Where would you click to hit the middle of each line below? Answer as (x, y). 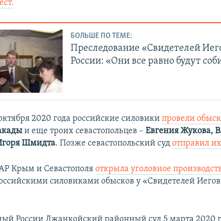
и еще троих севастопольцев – (83, 131)
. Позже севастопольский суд (114, 144)
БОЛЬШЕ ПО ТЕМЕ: (102, 36)
